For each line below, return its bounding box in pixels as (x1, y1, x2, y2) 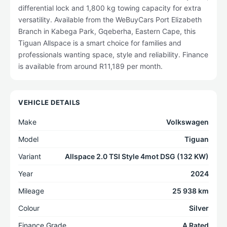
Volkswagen (166, 118, 209, 126)
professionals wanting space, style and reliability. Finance (18, 50, 208, 59)
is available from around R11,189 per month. (18, 62, 163, 70)
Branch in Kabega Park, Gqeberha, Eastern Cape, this (18, 27, 196, 35)
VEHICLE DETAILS (18, 98, 81, 106)
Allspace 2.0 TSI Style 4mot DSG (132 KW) (65, 152, 209, 161)
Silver (189, 204, 209, 212)
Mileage (18, 186, 44, 195)
